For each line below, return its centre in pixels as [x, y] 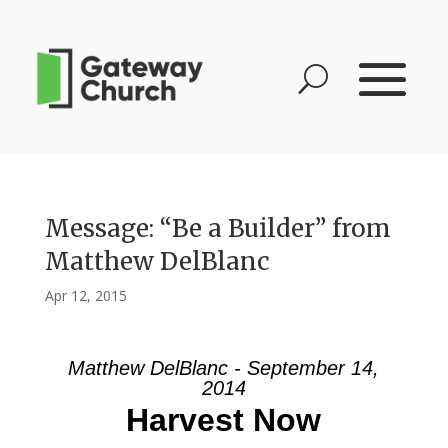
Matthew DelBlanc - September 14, [224, 368]
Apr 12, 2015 [85, 295]
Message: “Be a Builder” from [217, 228]
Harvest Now [224, 420]
